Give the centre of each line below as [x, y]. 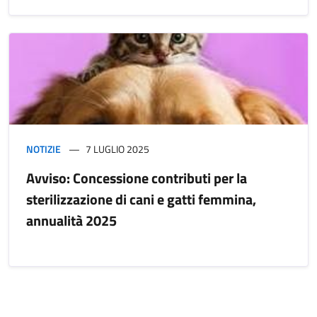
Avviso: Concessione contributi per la [137, 178]
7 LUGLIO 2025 [117, 149]
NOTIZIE [44, 149]
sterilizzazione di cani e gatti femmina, [141, 200]
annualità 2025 [71, 221]
